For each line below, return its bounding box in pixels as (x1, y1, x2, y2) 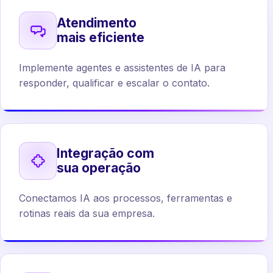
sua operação (57, 160, 141, 175)
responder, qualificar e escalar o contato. (19, 77, 210, 89)
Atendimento (57, 15, 136, 30)
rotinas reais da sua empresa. (19, 207, 155, 219)
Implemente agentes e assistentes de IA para (19, 62, 225, 74)
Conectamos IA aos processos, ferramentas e (19, 192, 232, 204)
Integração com (57, 146, 154, 161)
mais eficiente (57, 30, 144, 45)
